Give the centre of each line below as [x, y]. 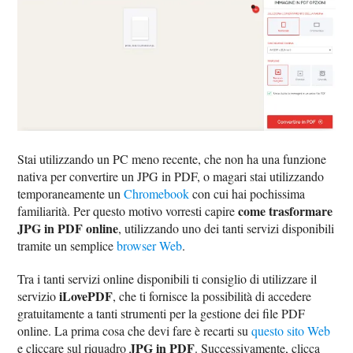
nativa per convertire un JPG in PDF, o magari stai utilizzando [171, 176]
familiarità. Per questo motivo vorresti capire [128, 211]
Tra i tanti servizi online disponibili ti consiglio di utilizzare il [167, 279]
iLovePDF [86, 296]
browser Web [150, 246]
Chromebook [157, 194]
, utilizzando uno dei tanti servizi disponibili [227, 229]
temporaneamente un [71, 194]
